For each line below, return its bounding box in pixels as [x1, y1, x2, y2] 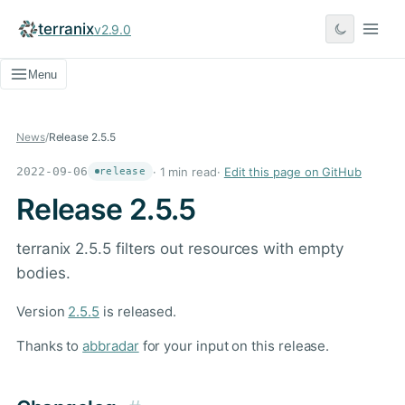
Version [16, 303, 69, 320]
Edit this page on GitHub [223, 164, 362, 179]
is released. [99, 303, 177, 320]
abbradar [82, 337, 139, 354]
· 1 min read [152, 164, 217, 179]
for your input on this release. [138, 337, 330, 354]
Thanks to [16, 337, 83, 354]
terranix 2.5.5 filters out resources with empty [16, 240, 344, 258]
